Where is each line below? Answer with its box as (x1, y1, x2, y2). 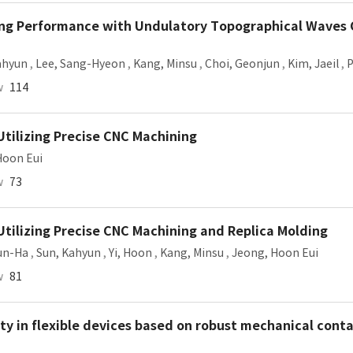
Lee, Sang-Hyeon (35, 57, 125, 71)
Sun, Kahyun (36, 246, 101, 260)
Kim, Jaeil (288, 57, 339, 71)
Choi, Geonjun (205, 57, 280, 71)
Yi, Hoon (109, 246, 152, 260)
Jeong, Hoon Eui (232, 246, 318, 260)
